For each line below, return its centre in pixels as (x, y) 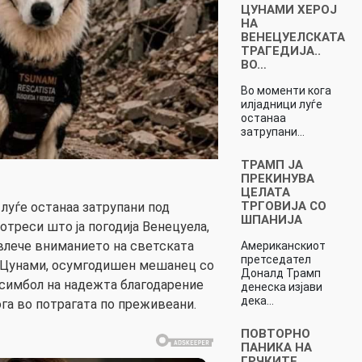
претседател (276, 259)
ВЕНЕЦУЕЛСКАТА (293, 37)
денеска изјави (281, 286)
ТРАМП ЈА (271, 164)
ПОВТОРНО (275, 333)
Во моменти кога (286, 90)
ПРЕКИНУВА (277, 178)
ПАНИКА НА (276, 347)
